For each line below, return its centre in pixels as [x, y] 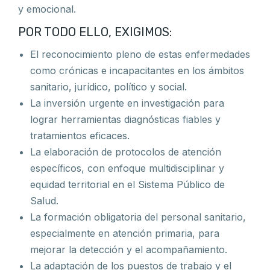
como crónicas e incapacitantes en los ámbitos [137, 71]
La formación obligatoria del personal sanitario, [138, 217]
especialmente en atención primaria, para [125, 233]
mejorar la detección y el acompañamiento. [129, 250]
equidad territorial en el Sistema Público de [127, 184]
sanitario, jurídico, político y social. [108, 87]
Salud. [44, 201]
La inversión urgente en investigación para [127, 103]
